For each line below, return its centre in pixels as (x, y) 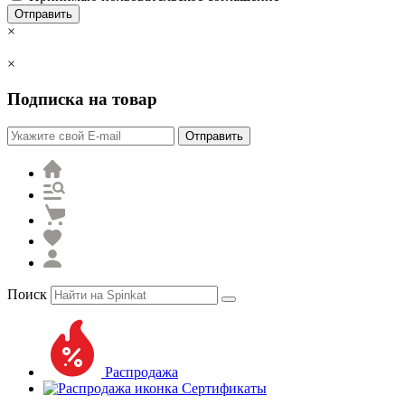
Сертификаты (222, 388)
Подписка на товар (82, 99)
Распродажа (140, 372)
